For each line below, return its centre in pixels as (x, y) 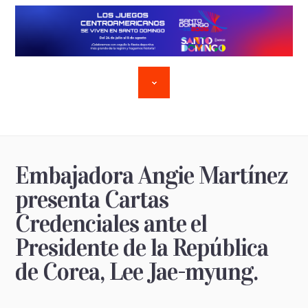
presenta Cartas (92, 199)
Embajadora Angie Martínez (152, 175)
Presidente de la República (142, 247)
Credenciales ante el (111, 223)
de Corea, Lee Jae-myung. (137, 272)
